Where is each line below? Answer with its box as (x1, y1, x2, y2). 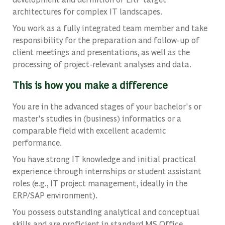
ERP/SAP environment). (12, 190, 97, 201)
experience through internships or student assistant (12, 166, 201, 177)
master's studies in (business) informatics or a (12, 113, 181, 124)
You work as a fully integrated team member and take (12, 23, 207, 34)
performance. (12, 137, 62, 148)
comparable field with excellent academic (12, 125, 166, 136)
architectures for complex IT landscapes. (12, 6, 162, 17)
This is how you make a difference (12, 78, 168, 92)
